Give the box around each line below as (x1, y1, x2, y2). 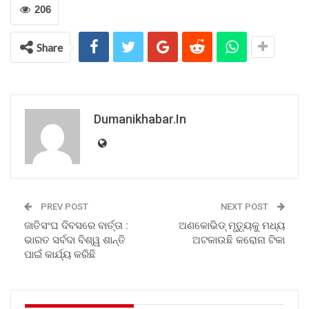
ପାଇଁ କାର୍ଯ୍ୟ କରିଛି (24, 248, 96, 261)
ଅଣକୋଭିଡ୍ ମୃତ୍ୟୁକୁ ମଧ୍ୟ (179, 219, 285, 232)
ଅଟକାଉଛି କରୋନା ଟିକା (192, 234, 285, 246)
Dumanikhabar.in (94, 112, 186, 126)
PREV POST (39, 201, 88, 212)
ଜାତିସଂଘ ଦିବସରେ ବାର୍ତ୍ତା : (24, 219, 128, 232)
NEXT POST (221, 201, 270, 212)
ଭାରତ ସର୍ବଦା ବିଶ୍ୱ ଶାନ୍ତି (24, 234, 126, 246)
